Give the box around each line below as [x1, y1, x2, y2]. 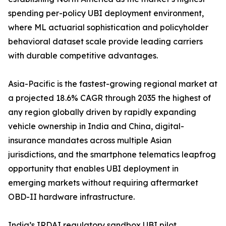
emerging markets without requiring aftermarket [8, 178, 198, 188]
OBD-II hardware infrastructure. [8, 192, 135, 202]
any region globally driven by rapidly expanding [8, 107, 196, 118]
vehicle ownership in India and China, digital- [8, 121, 184, 132]
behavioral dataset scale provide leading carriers [8, 36, 203, 47]
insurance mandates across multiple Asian [8, 135, 172, 146]
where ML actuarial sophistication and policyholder [8, 22, 208, 33]
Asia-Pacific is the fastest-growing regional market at [8, 79, 217, 89]
